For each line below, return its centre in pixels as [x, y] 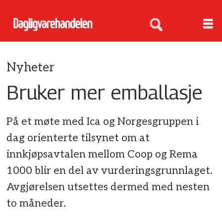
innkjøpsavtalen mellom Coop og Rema [102, 155]
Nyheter [31, 67]
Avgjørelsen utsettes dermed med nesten [108, 187]
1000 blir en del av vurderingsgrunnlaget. [110, 171]
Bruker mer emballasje [105, 92]
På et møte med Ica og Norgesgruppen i [103, 122]
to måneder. [36, 204]
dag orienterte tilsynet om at [78, 138]
